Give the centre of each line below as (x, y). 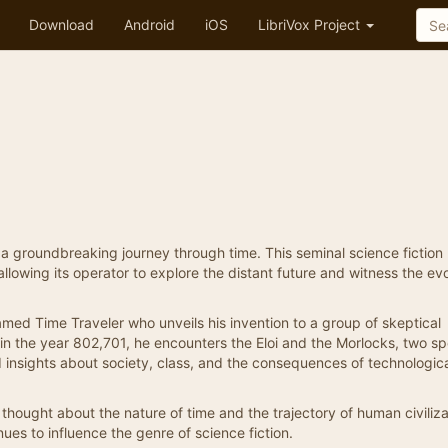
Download (61, 24)
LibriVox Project (311, 24)
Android (149, 24)
